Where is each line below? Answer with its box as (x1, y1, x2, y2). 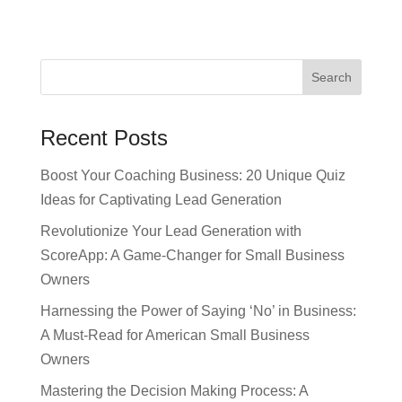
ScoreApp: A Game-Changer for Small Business (39, 248, 345, 263)
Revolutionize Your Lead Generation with (39, 223, 301, 239)
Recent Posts (39, 126, 168, 150)
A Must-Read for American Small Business (39, 328, 310, 343)
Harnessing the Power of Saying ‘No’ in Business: (39, 303, 356, 319)
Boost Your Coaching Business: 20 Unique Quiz (39, 168, 345, 183)
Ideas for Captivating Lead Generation (39, 192, 282, 207)
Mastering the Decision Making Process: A (39, 383, 308, 398)
